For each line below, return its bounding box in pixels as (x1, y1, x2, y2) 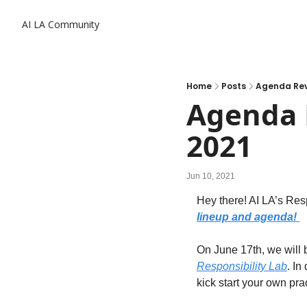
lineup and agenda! (197, 211, 299, 223)
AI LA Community (22, 18, 99, 31)
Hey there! (197, 195, 249, 206)
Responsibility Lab (197, 260, 287, 272)
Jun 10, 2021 (186, 171, 235, 181)
